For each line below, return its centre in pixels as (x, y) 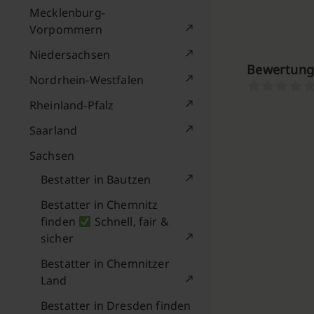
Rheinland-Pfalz (72, 105)
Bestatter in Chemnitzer (105, 264)
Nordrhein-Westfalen (87, 80)
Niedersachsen (70, 55)
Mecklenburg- (67, 13)
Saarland (54, 130)
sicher (57, 238)
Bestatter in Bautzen (96, 179)
